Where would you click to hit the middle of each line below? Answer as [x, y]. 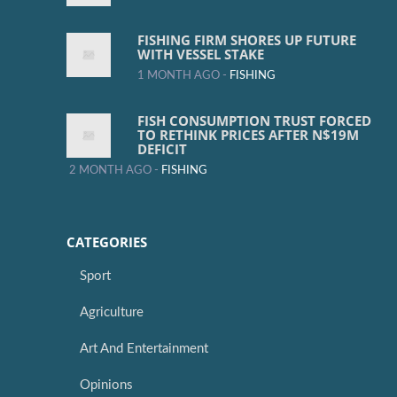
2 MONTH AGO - [115, 171]
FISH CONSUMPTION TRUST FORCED [254, 121]
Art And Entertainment [144, 349]
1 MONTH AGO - [183, 76]
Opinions [106, 385]
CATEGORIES [107, 242]
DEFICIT [162, 149]
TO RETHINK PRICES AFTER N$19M [248, 135]
